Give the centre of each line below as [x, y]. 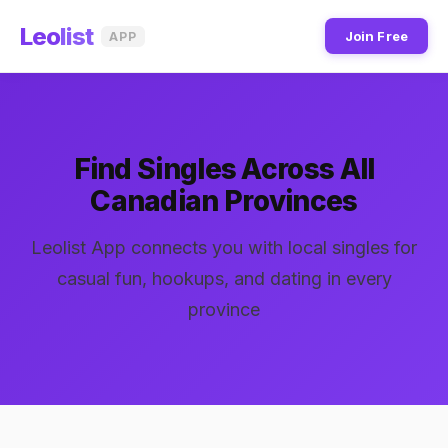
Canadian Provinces [224, 201]
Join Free [376, 36]
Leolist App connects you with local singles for [224, 247]
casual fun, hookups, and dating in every [224, 278]
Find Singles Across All [224, 169]
